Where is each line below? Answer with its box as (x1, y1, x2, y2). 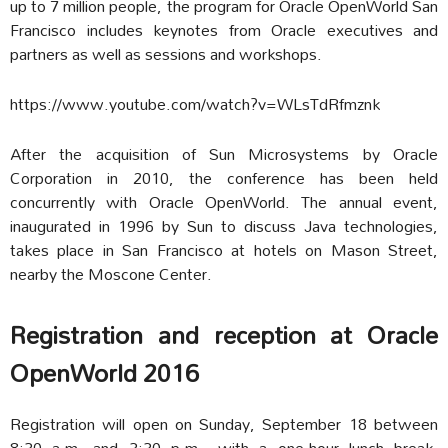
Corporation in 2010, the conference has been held (10, 160, 438, 194)
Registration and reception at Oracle (10, 309, 438, 360)
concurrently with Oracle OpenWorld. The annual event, (10, 184, 438, 218)
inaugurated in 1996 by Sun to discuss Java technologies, (10, 208, 438, 242)
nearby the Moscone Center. (10, 256, 212, 290)
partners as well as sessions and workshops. (10, 36, 322, 70)
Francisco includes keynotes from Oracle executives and (10, 12, 438, 46)
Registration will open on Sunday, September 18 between (10, 406, 438, 440)
